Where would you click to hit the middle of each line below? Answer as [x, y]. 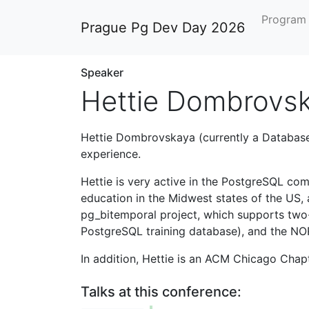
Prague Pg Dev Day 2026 [163, 28]
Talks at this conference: [161, 292]
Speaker [102, 72]
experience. [111, 154]
